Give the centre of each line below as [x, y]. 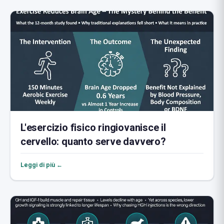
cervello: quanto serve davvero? [93, 142]
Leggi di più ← [41, 165]
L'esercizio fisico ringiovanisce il [93, 128]
